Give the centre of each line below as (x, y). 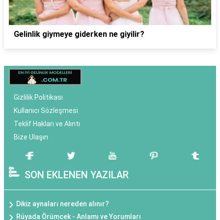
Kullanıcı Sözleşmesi (46, 111)
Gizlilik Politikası (38, 97)
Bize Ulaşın (31, 137)
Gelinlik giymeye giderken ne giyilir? (79, 34)
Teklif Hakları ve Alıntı (47, 124)
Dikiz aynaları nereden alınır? (63, 204)
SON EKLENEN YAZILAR (77, 175)
